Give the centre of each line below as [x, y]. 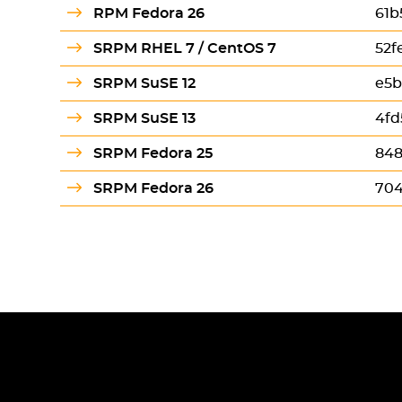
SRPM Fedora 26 [153, 189]
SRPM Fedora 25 [153, 154]
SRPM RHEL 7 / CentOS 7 [184, 49]
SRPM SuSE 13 [144, 119]
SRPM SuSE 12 [144, 84]
